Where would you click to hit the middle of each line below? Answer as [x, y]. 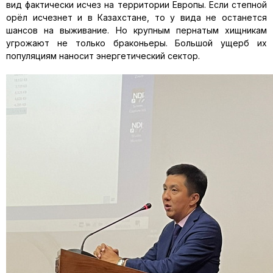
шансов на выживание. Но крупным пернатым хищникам [136, 30]
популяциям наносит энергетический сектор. [103, 56]
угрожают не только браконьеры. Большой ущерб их [136, 43]
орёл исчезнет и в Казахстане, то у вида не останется [136, 17]
